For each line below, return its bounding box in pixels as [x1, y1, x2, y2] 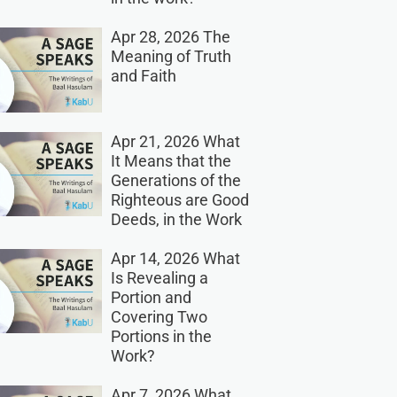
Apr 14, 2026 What [110, 248, 240, 268]
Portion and [110, 287, 191, 307]
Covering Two [110, 307, 207, 326]
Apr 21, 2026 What [110, 131, 240, 151]
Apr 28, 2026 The [110, 27, 230, 47]
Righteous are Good [110, 190, 249, 209]
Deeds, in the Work [110, 209, 242, 229]
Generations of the [110, 170, 241, 190]
